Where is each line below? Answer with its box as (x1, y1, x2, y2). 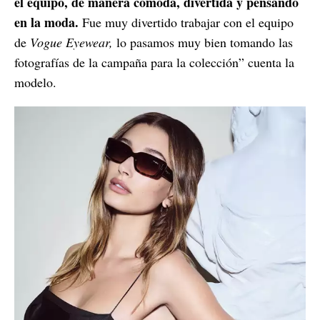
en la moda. (14, 12, 79, 31)
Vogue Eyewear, (30, 33, 113, 51)
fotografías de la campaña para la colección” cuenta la (14, 53, 294, 71)
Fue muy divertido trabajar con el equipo (79, 13, 294, 31)
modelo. (14, 73, 56, 91)
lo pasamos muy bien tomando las (113, 33, 293, 51)
